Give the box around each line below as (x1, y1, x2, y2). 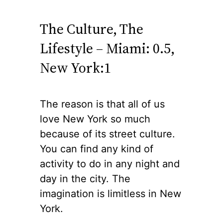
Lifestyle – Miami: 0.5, (40, 39, 175, 58)
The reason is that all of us (40, 98, 165, 111)
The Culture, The (40, 19, 143, 39)
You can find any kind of (40, 143, 153, 155)
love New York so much (40, 113, 150, 125)
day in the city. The (40, 173, 130, 185)
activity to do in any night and (40, 158, 180, 170)
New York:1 (40, 58, 111, 78)
